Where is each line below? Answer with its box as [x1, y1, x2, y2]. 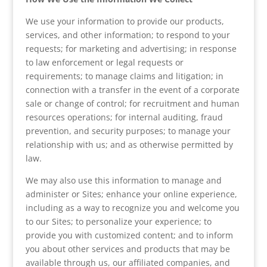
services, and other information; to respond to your [25, 29, 230, 41]
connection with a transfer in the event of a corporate [25, 84, 240, 95]
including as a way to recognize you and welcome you [25, 202, 240, 213]
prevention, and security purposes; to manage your [25, 125, 231, 136]
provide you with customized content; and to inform [25, 229, 233, 241]
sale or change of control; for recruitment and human [25, 98, 240, 109]
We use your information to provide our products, [25, 15, 224, 27]
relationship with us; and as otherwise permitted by [25, 139, 233, 150]
